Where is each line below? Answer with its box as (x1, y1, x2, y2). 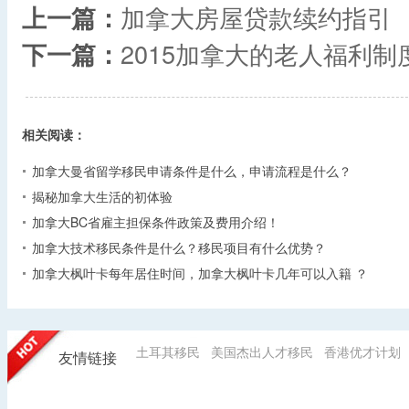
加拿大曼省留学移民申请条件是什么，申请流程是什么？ (32, 161, 351, 180)
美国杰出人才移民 (211, 341, 313, 361)
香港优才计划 (324, 341, 401, 361)
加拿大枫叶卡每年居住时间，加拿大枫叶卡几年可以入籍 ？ (32, 263, 368, 282)
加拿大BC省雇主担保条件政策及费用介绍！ (32, 212, 279, 231)
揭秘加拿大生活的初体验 (32, 186, 173, 205)
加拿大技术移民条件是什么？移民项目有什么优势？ (32, 237, 326, 257)
